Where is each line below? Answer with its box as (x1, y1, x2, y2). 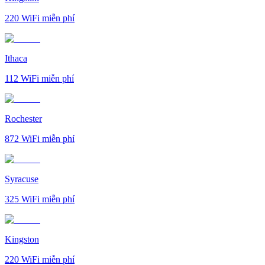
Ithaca (5, 53, 27, 63)
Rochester (5, 113, 42, 124)
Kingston (5, 234, 39, 244)
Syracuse (5, 173, 38, 184)
